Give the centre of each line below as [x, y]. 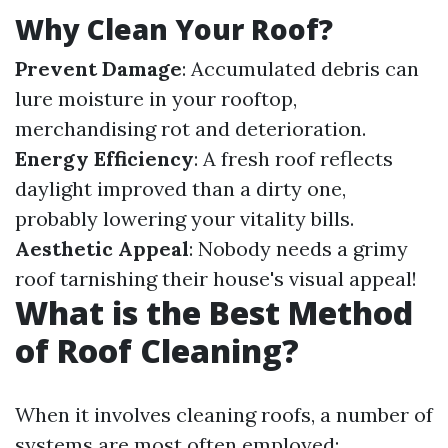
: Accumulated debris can [300, 68]
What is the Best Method [214, 312]
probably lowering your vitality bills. [184, 218]
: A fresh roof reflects [293, 158]
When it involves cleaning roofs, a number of [224, 414]
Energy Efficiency [104, 158]
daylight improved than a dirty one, [180, 188]
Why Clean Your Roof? [174, 29]
